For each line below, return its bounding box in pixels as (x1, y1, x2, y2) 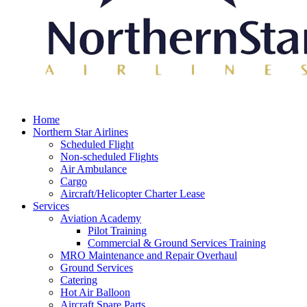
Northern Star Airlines (33, 126, 128, 138)
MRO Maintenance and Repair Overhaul (60, 249, 237, 261)
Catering (60, 274, 97, 286)
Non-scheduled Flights (60, 151, 158, 162)
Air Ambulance (60, 163, 127, 175)
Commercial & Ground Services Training (88, 237, 266, 249)
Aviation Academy (60, 212, 141, 224)
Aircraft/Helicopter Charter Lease (60, 188, 205, 199)
